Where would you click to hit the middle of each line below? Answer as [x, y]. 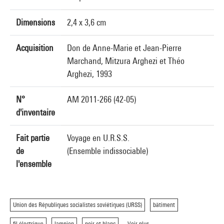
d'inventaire [35, 112]
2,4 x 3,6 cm [86, 22]
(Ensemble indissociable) [107, 151]
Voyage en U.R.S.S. [98, 138]
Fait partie [33, 138]
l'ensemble [34, 164]
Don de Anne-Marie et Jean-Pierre [124, 48]
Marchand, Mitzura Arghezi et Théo [126, 61]
